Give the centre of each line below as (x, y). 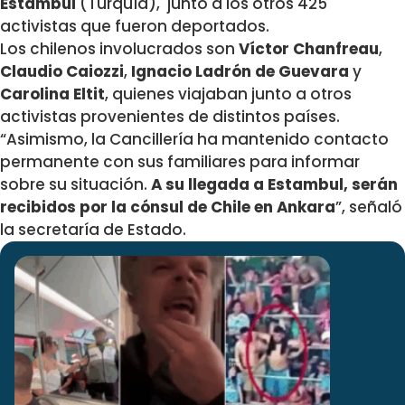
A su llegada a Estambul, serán (273, 185)
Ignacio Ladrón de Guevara (240, 72)
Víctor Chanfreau (309, 49)
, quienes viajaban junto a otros (228, 94)
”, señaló (369, 207)
